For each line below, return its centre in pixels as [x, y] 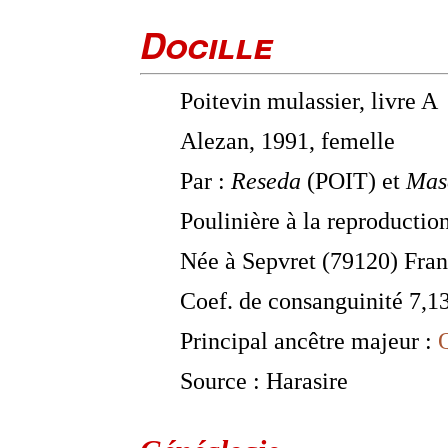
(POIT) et [353, 181]
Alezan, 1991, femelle [287, 141]
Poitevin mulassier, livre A [309, 101]
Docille [206, 45]
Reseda [266, 181]
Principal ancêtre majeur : [309, 341]
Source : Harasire [264, 381]
